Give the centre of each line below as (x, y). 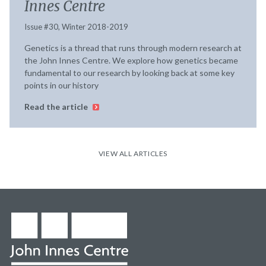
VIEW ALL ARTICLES (133, 154)
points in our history (61, 85)
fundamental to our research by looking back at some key (129, 73)
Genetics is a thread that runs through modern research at (133, 48)
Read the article (57, 107)
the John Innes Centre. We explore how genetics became (131, 61)
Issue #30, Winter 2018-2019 (76, 27)
